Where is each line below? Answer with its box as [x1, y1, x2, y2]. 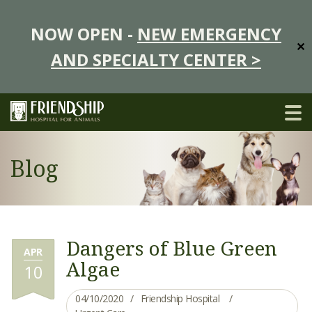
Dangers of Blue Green [66, 235, 277, 261]
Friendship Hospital [140, 292, 219, 305]
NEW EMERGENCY [137, 22, 281, 45]
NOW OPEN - [31, 22, 137, 45]
